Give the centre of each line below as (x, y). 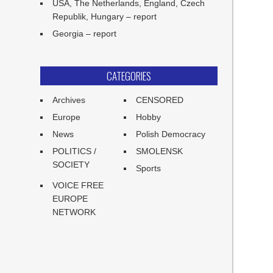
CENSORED (160, 100)
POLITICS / (75, 151)
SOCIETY (71, 165)
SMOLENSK (160, 151)
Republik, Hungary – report (105, 16)
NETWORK (74, 212)
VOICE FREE (78, 185)
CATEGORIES (129, 76)
